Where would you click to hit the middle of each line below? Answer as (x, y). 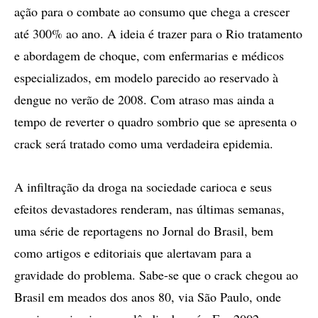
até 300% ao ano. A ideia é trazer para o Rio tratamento (158, 33)
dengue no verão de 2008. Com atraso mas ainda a (144, 99)
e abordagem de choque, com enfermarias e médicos (149, 55)
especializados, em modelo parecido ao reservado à (146, 77)
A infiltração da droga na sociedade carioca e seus (143, 187)
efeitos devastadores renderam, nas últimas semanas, (149, 209)
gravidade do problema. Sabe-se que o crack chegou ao (156, 275)
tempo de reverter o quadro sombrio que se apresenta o (155, 121)
